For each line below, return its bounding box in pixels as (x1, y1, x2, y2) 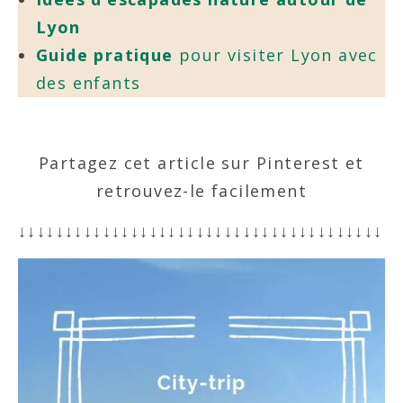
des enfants (36, 72, 141, 94)
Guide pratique (36, 44, 174, 66)
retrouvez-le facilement (95, 180, 308, 201)
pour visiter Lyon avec (173, 44, 378, 66)
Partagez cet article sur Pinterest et (39, 152, 364, 174)
